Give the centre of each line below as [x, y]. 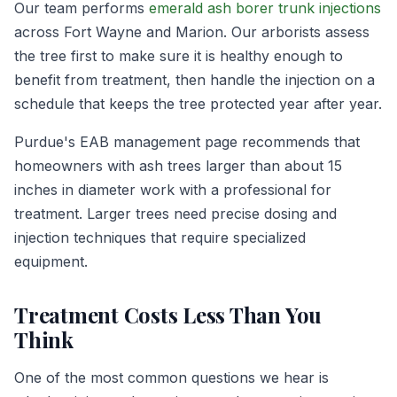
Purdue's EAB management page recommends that [187, 142]
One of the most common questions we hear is [171, 378]
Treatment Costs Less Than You [168, 315]
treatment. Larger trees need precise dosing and [175, 214]
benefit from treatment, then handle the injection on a [195, 80]
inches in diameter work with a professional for [173, 190]
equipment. [51, 262]
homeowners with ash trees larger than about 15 [178, 166]
